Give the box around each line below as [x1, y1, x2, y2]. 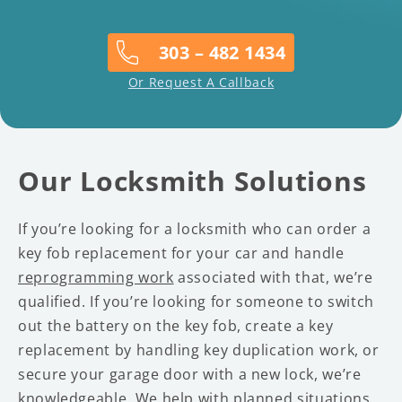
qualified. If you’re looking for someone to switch [18, 291, 375, 311]
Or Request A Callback [127, 73, 275, 91]
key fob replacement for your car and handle [18, 242, 345, 263]
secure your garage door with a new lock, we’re [18, 363, 362, 384]
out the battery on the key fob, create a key [18, 315, 334, 336]
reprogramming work [18, 267, 174, 287]
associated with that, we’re [173, 267, 373, 287]
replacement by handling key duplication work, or [18, 339, 380, 360]
